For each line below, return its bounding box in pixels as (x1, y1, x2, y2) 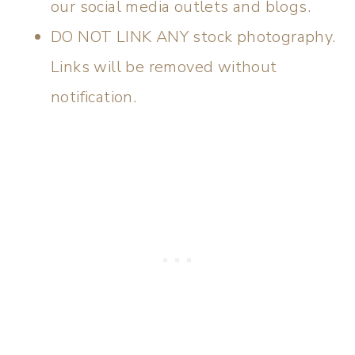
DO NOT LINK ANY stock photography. (51, 26, 336, 48)
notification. (51, 86, 137, 108)
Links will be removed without (51, 56, 277, 78)
